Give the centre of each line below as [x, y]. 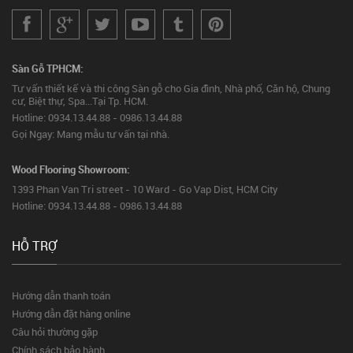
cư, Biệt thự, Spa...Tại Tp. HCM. [80, 101]
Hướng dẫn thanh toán [61, 296]
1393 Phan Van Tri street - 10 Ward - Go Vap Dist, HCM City [145, 190]
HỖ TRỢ [34, 246]
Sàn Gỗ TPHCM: [48, 69]
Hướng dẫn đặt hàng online [71, 314]
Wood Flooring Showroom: [71, 170]
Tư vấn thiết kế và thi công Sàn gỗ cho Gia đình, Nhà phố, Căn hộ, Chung [171, 89]
